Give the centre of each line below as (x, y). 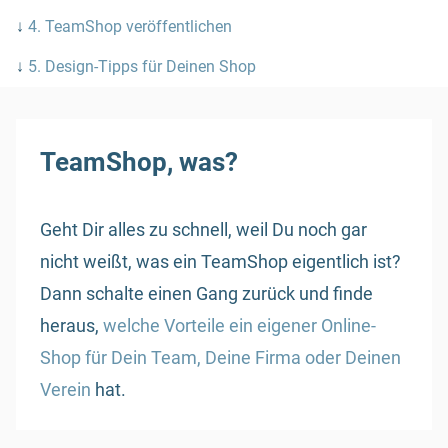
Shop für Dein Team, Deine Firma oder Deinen (220, 357)
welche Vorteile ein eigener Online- (239, 325)
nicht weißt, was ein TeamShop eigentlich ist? (220, 261)
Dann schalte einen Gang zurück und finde (206, 293)
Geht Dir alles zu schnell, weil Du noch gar (203, 229)
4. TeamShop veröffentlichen (132, 26)
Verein (65, 389)
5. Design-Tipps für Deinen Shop (142, 66)
